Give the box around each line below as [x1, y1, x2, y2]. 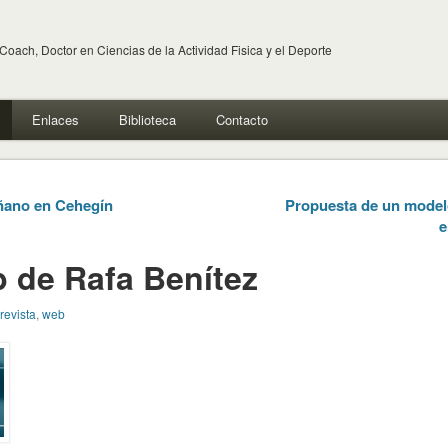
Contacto [215, 110, 268, 129]
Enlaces [31, 110, 79, 129]
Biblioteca [118, 110, 176, 129]
